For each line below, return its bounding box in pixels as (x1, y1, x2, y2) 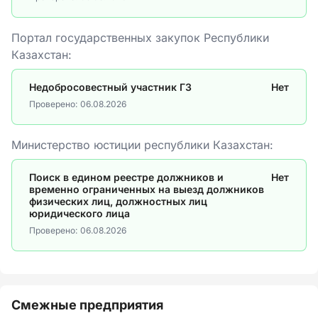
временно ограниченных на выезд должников (29, 183, 264, 195)
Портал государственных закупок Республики (11, 31, 269, 45)
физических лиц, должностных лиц (29, 195, 207, 207)
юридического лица (29, 207, 130, 219)
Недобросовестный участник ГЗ (29, 81, 192, 93)
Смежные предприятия (11, 297, 163, 312)
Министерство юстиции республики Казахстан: (11, 138, 273, 152)
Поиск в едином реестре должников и (29, 171, 224, 183)
